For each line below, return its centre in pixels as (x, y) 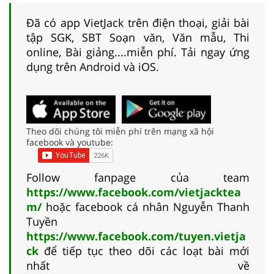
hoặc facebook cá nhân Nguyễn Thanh (148, 206)
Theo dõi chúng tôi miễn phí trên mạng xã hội (120, 131)
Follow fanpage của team (138, 177)
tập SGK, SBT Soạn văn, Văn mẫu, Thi (138, 37)
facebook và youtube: (70, 142)
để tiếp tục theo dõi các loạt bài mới (147, 250)
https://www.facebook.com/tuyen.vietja (136, 236)
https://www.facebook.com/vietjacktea (134, 192)
